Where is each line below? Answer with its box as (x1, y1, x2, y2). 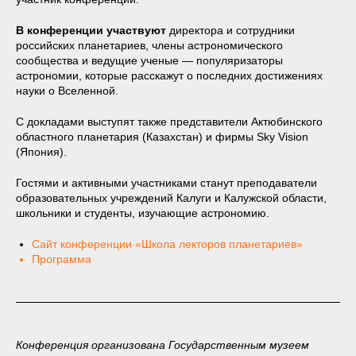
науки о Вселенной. (16, 84, 118, 98)
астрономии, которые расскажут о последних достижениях (16, 69, 323, 83)
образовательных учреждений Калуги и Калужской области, (16, 192, 327, 205)
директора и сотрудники (166, 24, 295, 37)
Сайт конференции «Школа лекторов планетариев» (32, 238, 303, 251)
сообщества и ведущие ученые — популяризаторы (16, 54, 283, 68)
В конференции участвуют (16, 24, 166, 37)
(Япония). (16, 145, 67, 159)
